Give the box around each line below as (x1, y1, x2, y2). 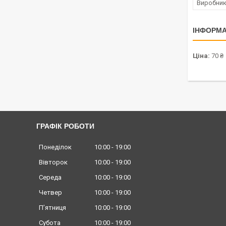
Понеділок (39, 143, 72, 151)
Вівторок (39, 158, 68, 166)
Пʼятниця (39, 203, 66, 211)
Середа (39, 173, 62, 181)
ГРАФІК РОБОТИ (36, 122, 94, 130)
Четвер (39, 188, 62, 196)
